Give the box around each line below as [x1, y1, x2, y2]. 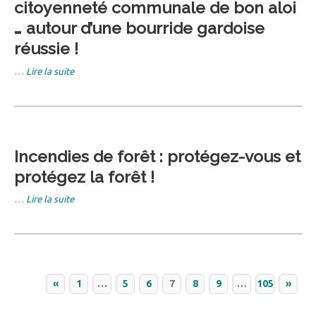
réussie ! [14, 38, 78, 58]
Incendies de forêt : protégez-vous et [14, 146, 300, 166]
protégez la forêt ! [14, 166, 154, 186]
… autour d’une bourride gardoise [14, 18, 265, 37]
